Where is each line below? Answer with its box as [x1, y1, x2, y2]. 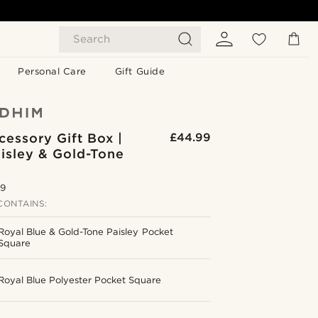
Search [73, 33, 110, 45]
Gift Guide [114, 66, 165, 77]
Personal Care [18, 66, 87, 77]
